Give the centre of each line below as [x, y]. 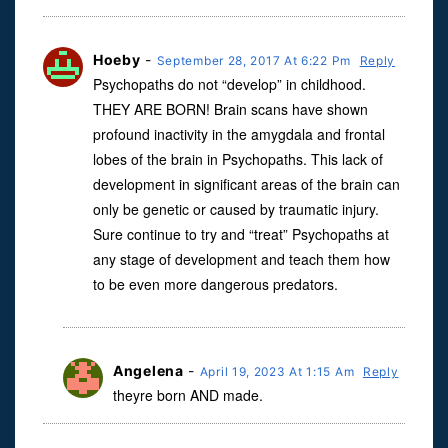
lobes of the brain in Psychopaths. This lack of [238, 159]
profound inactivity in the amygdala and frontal [239, 134]
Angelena [148, 371]
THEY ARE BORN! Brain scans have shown [230, 109]
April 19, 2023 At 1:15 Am [278, 372]
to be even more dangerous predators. [215, 284]
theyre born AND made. [188, 395]
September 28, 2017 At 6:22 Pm [255, 61]
